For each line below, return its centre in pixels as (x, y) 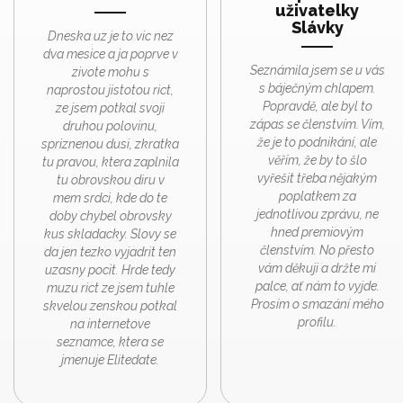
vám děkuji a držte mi (317, 269)
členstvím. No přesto (317, 251)
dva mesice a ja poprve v (110, 54)
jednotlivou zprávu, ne (317, 215)
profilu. (317, 322)
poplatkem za (317, 197)
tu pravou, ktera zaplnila (110, 162)
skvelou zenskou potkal (110, 306)
